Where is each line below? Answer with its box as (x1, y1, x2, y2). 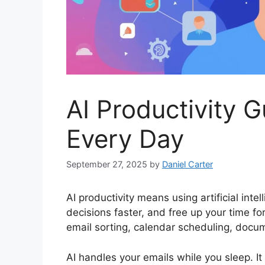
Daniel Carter (162, 159, 213, 170)
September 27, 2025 (66, 159, 147, 170)
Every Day (66, 123, 184, 154)
